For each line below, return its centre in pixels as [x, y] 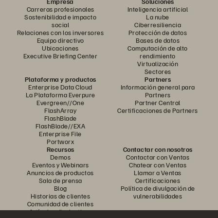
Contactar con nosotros [158, 149]
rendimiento [158, 56]
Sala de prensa [60, 180]
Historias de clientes [60, 196]
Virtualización [158, 64]
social [60, 25]
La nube [158, 17]
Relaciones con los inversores [60, 32]
